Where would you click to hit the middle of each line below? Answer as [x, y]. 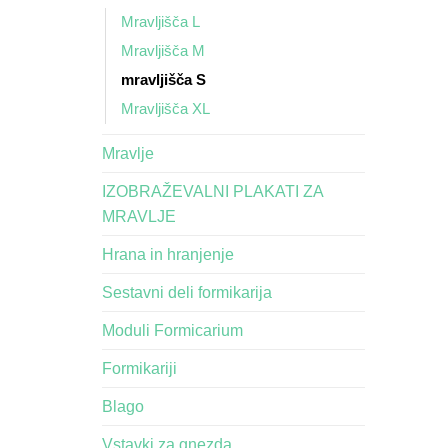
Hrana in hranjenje [168, 253]
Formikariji [139, 367]
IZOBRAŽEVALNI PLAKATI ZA [212, 190]
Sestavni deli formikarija [187, 291]
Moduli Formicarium [172, 329]
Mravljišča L [160, 21]
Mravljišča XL [165, 108]
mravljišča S [163, 79]
